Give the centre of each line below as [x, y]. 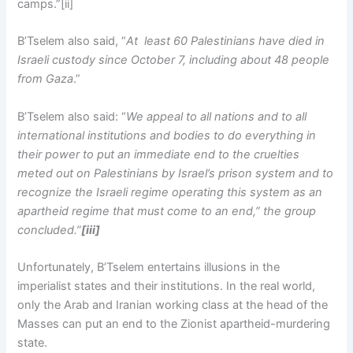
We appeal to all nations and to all [217, 116]
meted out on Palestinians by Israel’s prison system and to [176, 173]
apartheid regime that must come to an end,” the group [167, 211]
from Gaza [46, 79]
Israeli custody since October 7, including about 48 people [174, 60]
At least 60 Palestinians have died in [226, 41]
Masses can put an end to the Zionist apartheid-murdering [174, 324]
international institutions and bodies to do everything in [167, 135]
